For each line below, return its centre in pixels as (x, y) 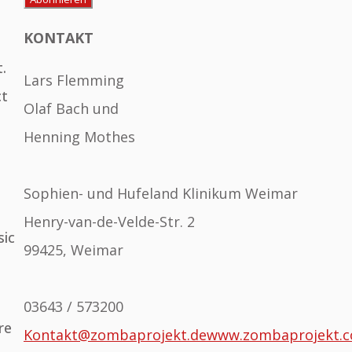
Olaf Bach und (71, 109)
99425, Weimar (73, 250)
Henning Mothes (79, 137)
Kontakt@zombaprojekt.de (115, 335)
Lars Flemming (74, 81)
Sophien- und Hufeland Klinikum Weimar (161, 194)
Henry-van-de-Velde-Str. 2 (109, 222)
